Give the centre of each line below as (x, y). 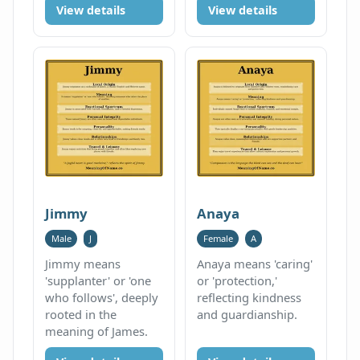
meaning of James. (97, 331)
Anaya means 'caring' (255, 263)
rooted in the (81, 314)
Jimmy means (83, 263)
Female (218, 239)
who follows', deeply (102, 297)
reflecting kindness (250, 297)
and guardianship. (247, 314)
